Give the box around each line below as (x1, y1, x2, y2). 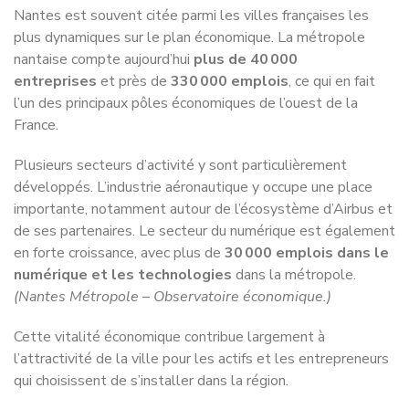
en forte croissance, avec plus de (14, 199, 225, 220)
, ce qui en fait (288, 27, 375, 48)
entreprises (14, 27, 97, 48)
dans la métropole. (232, 221, 356, 242)
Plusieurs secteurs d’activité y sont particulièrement (14, 111, 347, 132)
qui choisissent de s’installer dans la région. (14, 327, 288, 348)
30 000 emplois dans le (225, 199, 389, 220)
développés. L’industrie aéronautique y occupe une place (14, 133, 372, 154)
